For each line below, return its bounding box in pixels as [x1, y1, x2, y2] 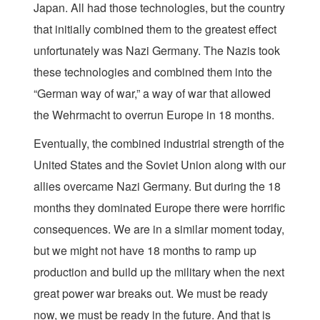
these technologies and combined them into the [34, 64, 272, 80]
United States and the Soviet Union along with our [34, 156, 286, 173]
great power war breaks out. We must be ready [34, 285, 268, 301]
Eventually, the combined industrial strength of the [34, 135, 284, 151]
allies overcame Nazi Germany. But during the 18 [34, 178, 281, 194]
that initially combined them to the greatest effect [34, 21, 276, 37]
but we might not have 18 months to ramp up [34, 242, 256, 259]
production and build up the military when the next [34, 264, 284, 280]
